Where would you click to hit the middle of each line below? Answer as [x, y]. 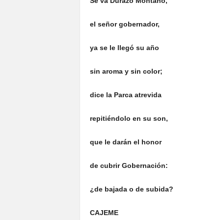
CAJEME [104, 213]
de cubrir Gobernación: [129, 165]
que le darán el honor [125, 142]
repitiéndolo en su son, [129, 118]
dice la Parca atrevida [125, 95]
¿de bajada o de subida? [131, 189]
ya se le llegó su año [124, 48]
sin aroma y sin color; [126, 71]
